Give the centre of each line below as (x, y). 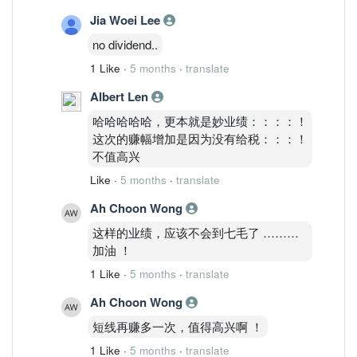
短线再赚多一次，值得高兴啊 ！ (178, 326)
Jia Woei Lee (127, 20)
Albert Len (121, 96)
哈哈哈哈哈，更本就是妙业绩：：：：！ (200, 120)
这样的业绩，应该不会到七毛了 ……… (196, 232)
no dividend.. (125, 44)
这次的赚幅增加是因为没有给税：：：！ (200, 138)
